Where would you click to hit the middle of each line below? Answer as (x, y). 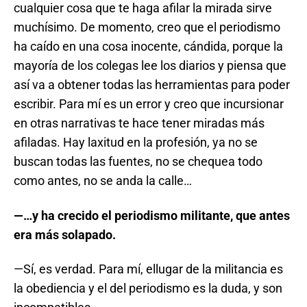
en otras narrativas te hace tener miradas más (139, 123)
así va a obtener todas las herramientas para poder (152, 85)
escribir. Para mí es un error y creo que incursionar (149, 104)
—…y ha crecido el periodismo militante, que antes (152, 215)
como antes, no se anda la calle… (103, 181)
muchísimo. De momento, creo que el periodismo (147, 27)
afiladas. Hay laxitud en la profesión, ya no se (136, 142)
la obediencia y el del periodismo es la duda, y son (148, 288)
